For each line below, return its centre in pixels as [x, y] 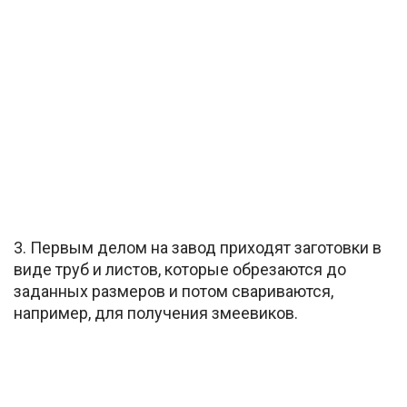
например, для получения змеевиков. [156, 313]
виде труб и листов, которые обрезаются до [180, 270]
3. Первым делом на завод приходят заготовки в [198, 248]
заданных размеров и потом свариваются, [174, 292]
